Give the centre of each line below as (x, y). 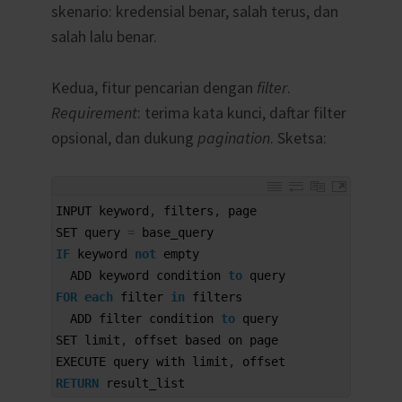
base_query (177, 233)
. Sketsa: (298, 137)
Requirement (94, 112)
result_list (145, 384)
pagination (233, 137)
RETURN (77, 384)
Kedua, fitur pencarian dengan (153, 87)
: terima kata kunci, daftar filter (241, 112)
